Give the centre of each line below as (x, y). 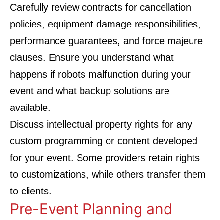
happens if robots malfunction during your (100, 74)
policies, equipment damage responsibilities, (105, 24)
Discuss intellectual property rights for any (101, 124)
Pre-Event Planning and (91, 209)
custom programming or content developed (104, 141)
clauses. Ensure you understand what (92, 57)
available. (30, 108)
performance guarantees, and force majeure (106, 41)
